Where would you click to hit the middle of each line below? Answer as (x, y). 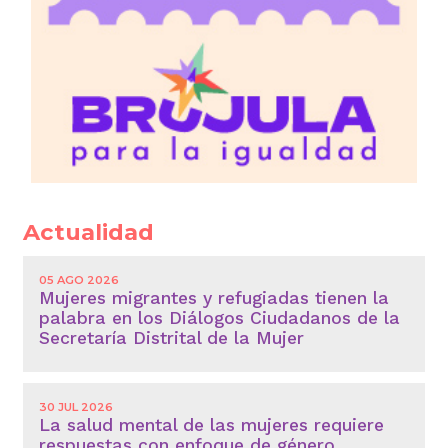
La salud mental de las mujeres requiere (211, 425)
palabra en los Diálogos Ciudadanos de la (219, 318)
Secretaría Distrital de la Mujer (171, 338)
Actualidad (88, 232)
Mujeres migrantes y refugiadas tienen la (214, 298)
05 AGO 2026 (79, 280)
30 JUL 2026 (76, 407)
